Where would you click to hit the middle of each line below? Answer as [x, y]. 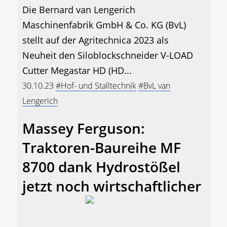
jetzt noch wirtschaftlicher [112, 186]
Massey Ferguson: [84, 128]
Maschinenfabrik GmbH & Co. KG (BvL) [104, 25]
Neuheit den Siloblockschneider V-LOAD [108, 55]
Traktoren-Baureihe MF [102, 148]
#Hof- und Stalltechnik [96, 86]
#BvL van [154, 86]
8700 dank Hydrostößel [101, 167]
